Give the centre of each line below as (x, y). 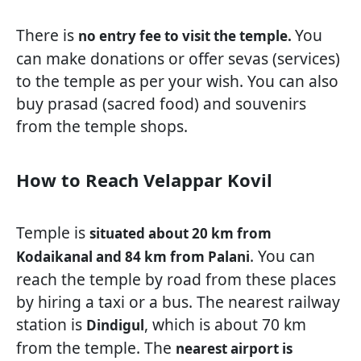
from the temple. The (96, 348)
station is (51, 325)
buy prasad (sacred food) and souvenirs (161, 104)
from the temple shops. (102, 127)
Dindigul (115, 326)
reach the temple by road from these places (176, 280)
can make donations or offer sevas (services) (178, 59)
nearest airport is (234, 349)
